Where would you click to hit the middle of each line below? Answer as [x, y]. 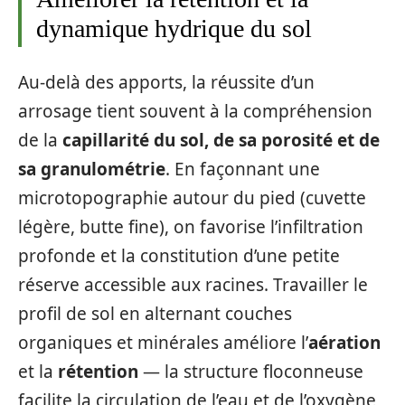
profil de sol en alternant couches [155, 313]
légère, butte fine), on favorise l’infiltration [191, 226]
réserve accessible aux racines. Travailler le [193, 284]
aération [344, 342]
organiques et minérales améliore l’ [163, 342]
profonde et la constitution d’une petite [179, 255]
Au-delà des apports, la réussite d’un [166, 82]
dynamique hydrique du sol [174, 29]
